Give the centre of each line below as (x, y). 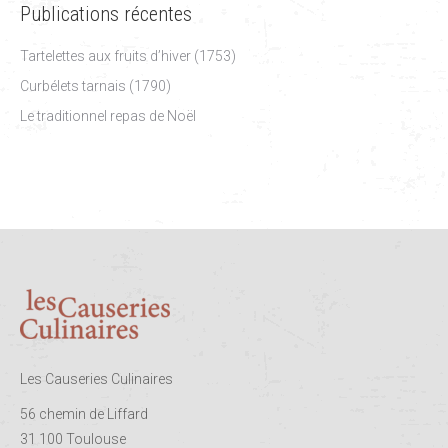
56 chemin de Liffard (84, 413)
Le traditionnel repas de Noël (108, 115)
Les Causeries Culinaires (96, 378)
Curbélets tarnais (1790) (95, 85)
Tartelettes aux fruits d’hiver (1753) (128, 55)
